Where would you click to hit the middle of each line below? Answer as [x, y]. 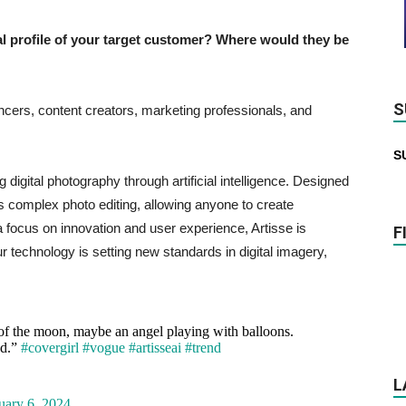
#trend [203, 348]
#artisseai [155, 348]
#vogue [103, 348]
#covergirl [49, 348]
